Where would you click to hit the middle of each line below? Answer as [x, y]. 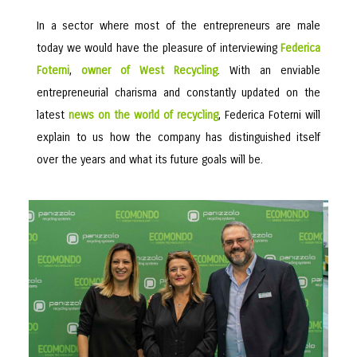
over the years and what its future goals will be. [150, 160]
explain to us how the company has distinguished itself [178, 137]
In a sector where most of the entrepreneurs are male [178, 26]
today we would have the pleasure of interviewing [159, 48]
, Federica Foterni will [269, 115]
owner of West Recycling [149, 71]
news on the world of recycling [143, 115]
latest [53, 115]
